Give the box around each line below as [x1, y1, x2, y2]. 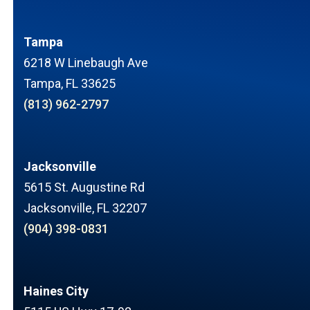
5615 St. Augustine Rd [23, 179, 145, 194]
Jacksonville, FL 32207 [23, 200, 147, 215]
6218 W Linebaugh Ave [23, 55, 148, 70]
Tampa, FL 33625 [23, 75, 116, 91]
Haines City [23, 283, 89, 298]
